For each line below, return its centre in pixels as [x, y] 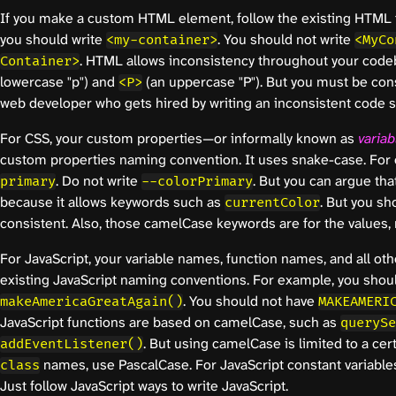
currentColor [272, 203]
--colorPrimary [197, 182]
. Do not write [99, 181]
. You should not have [251, 301]
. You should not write [286, 40]
